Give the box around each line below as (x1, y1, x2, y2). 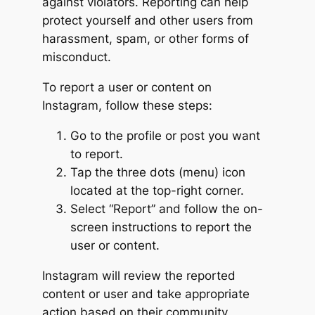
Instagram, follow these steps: (41, 98, 212, 113)
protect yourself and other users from (41, 13, 253, 28)
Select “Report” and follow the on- (70, 201, 263, 216)
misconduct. (41, 50, 111, 65)
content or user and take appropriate (41, 286, 250, 301)
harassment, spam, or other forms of (41, 32, 249, 46)
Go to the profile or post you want (70, 128, 260, 143)
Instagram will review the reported (41, 268, 236, 283)
